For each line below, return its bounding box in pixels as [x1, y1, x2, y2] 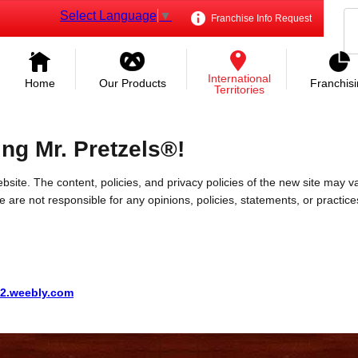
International [208, 72, 271, 85]
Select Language [60, 8, 157, 22]
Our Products [99, 77, 166, 89]
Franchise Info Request [209, 13, 312, 24]
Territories [214, 83, 265, 96]
